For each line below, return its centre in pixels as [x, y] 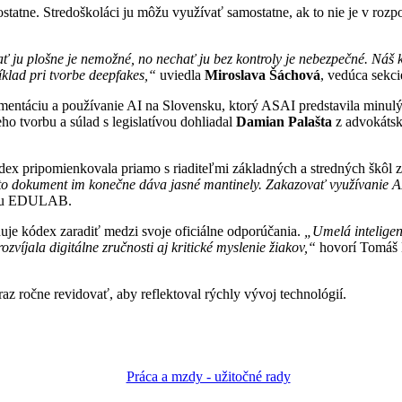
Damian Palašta [284, 121]
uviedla [180, 74]
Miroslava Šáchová [262, 74]
